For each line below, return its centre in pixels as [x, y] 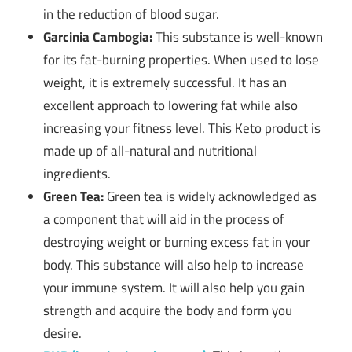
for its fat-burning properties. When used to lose [181, 60]
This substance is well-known [238, 37]
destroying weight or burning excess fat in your [177, 242]
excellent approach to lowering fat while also [171, 106]
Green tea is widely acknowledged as [211, 197]
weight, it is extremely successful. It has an [165, 83]
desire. [63, 334]
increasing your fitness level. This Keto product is [182, 128]
